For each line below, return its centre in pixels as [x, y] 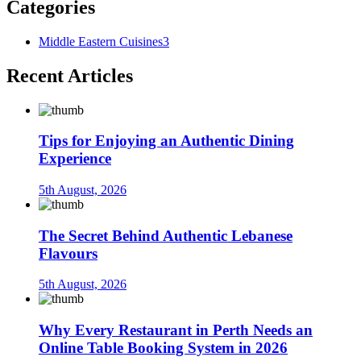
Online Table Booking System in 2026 [163, 348]
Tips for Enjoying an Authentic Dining [166, 141]
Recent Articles [70, 75]
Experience [75, 159]
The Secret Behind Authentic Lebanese [166, 235]
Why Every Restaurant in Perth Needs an [176, 330]
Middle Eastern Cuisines [101, 41]
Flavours [68, 253]
